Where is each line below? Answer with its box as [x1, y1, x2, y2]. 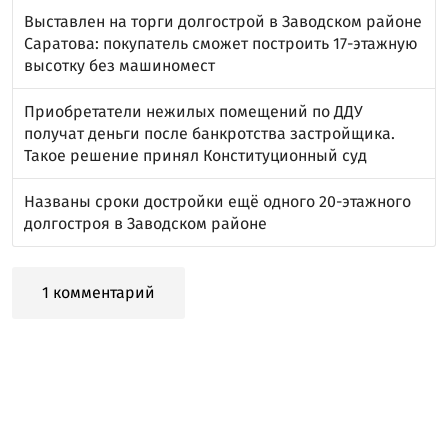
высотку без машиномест [24, 56, 215, 75]
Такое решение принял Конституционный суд [24, 146, 367, 165]
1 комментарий [42, 283, 155, 302]
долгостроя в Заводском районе [24, 214, 267, 233]
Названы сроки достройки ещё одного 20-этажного [24, 192, 411, 211]
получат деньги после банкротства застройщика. [24, 124, 395, 143]
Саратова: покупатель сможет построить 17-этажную [24, 34, 418, 53]
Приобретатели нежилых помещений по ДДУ [24, 102, 363, 121]
